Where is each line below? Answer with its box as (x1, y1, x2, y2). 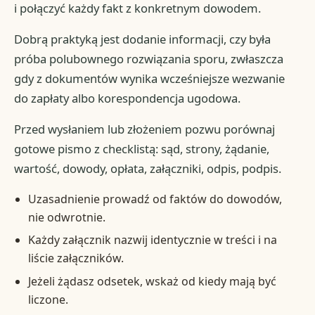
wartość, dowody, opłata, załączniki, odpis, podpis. (14, 160, 282, 176)
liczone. (27, 291, 68, 307)
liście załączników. (27, 250, 124, 266)
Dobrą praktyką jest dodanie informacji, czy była (14, 30, 271, 47)
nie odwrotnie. (27, 209, 105, 225)
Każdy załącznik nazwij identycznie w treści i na (27, 232, 277, 248)
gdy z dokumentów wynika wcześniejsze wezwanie (14, 70, 285, 86)
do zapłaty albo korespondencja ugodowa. (14, 89, 241, 106)
